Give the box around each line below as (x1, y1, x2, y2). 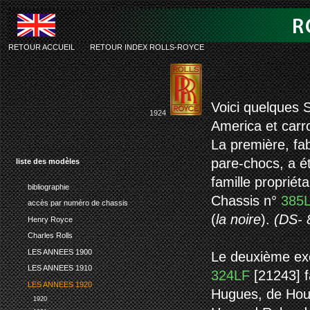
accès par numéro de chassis (27, 199, 128, 208)
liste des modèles (16, 157, 80, 165)
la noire (216, 212, 261, 227)
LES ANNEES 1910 (27, 264, 92, 273)
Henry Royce (27, 215, 73, 224)
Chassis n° (211, 193, 281, 208)
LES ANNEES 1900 (27, 247, 92, 256)
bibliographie (27, 182, 69, 191)
